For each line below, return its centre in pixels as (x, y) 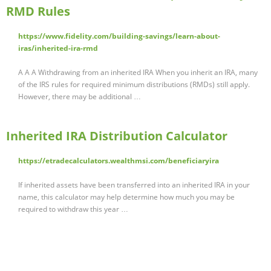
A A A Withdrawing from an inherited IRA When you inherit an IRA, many (138, 73)
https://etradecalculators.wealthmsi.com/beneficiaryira (119, 161)
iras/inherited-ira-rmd (58, 48)
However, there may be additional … (80, 97)
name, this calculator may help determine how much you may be (126, 197)
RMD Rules (38, 11)
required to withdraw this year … (73, 209)
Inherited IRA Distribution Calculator (117, 136)
